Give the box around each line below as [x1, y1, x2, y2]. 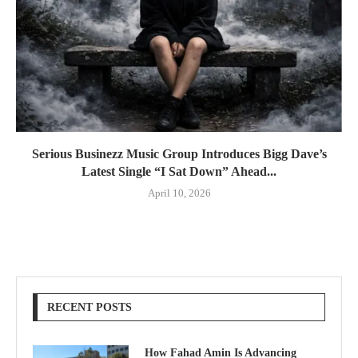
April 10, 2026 [147, 186, 211, 199]
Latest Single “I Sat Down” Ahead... [82, 164, 276, 178]
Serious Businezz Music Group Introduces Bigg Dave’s [31, 146, 327, 161]
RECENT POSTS [47, 300, 132, 313]
